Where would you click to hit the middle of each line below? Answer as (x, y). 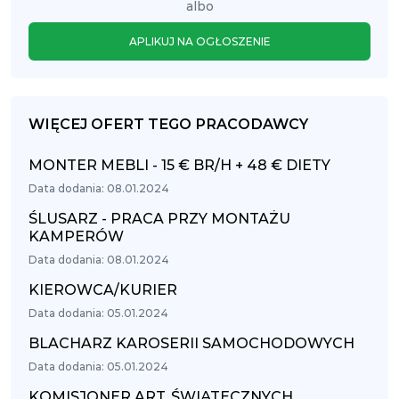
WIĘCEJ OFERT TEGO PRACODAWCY (168, 124)
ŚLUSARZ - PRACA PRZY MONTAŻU (159, 219)
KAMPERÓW (76, 236)
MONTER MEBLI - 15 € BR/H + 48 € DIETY (179, 165)
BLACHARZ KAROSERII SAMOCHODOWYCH (191, 343)
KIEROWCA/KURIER (103, 290)
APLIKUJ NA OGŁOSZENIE (199, 41)
